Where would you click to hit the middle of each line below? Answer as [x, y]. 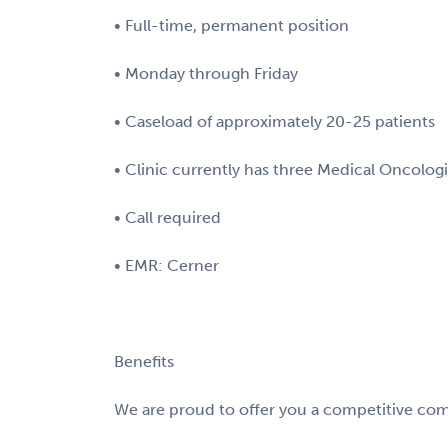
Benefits [144, 361]
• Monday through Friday [206, 73]
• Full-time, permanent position [231, 25]
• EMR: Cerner [166, 265]
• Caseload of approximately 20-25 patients [274, 121]
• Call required [167, 217]
